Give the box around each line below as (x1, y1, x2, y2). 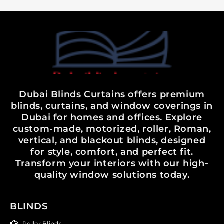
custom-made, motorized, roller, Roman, (12, 123, 211, 134)
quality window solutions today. (34, 169, 190, 180)
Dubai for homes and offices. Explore (21, 111, 202, 123)
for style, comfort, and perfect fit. (30, 146, 193, 157)
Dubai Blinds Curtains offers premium (19, 88, 205, 100)
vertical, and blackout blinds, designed (18, 134, 206, 146)
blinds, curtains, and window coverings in (11, 100, 213, 111)
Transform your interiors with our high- (15, 157, 209, 169)
